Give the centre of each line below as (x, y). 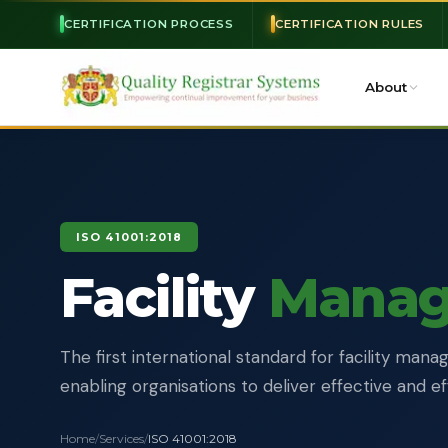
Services (121, 438)
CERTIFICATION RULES (349, 24)
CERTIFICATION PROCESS (149, 24)
